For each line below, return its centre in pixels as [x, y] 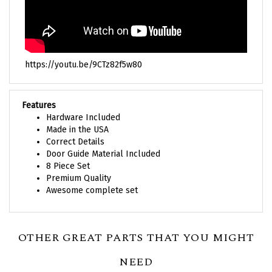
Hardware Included [83, 106]
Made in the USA [77, 118]
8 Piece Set [68, 154]
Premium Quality [79, 166]
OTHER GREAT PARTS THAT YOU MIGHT [136, 226]
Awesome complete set [92, 178]
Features [39, 93]
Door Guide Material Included [103, 142]
